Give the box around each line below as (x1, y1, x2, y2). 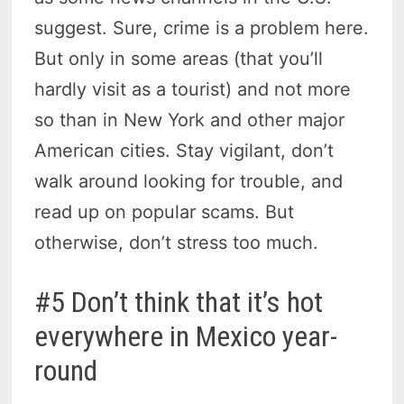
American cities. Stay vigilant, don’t (34, 139, 335, 161)
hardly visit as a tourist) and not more (34, 78, 352, 100)
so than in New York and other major (34, 108, 345, 131)
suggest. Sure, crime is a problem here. (34, 16, 370, 39)
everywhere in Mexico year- (34, 318, 338, 353)
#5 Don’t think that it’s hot (34, 284, 324, 319)
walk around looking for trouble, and (34, 170, 344, 192)
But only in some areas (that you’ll (34, 47, 324, 69)
